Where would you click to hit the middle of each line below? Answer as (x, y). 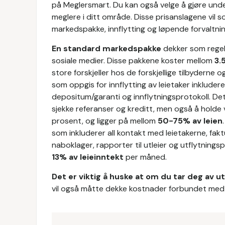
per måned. (145, 157)
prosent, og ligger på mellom (105, 121)
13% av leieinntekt (88, 157)
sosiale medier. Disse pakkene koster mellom (133, 61)
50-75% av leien (190, 121)
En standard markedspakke (106, 48)
